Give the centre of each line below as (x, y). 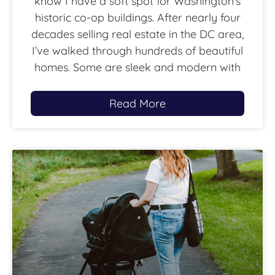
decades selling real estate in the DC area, (137, 34)
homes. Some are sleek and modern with (137, 68)
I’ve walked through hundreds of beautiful (137, 51)
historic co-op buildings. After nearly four (137, 18)
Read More (137, 104)
